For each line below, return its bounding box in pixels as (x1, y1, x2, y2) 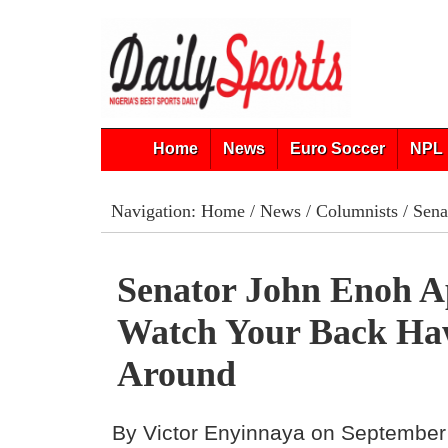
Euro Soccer (289, 140, 385, 157)
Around (117, 354, 237, 394)
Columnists (315, 201, 398, 221)
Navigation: (110, 201, 201, 221)
